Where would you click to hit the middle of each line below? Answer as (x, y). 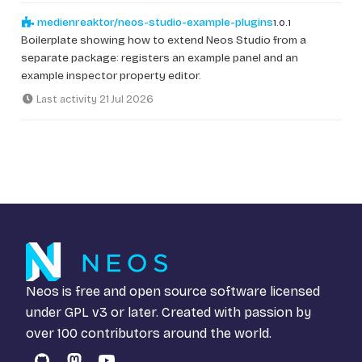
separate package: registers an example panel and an (160, 58)
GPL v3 (86, 313)
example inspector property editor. (111, 76)
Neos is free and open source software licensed (173, 292)
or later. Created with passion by (209, 313)
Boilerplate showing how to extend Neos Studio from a (164, 40)
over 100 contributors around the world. (149, 334)
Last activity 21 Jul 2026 (94, 100)
